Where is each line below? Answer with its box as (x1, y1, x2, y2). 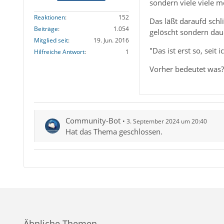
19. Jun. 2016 (93, 35, 129, 44)
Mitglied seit (33, 35, 68, 44)
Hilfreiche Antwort (33, 47, 84, 56)
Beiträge (33, 24, 58, 33)
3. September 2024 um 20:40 (126, 117, 207, 126)
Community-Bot (65, 115, 120, 126)
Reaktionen (33, 12, 65, 21)
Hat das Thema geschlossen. (65, 126, 162, 137)
